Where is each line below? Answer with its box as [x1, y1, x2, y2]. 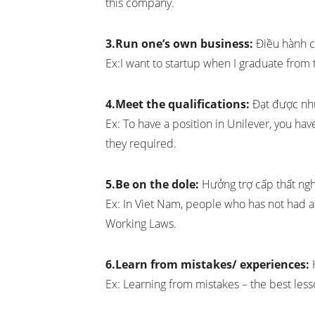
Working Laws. [105, 216, 176, 232]
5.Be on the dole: [105, 176, 199, 193]
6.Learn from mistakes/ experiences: [105, 257, 309, 273]
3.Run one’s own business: [105, 36, 253, 52]
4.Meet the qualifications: [105, 96, 250, 112]
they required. [105, 136, 176, 152]
